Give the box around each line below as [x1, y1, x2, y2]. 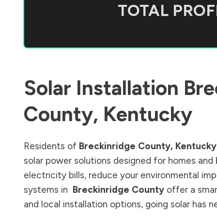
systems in [24, 184, 70, 195]
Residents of [24, 140, 79, 152]
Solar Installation [24, 75, 184, 100]
